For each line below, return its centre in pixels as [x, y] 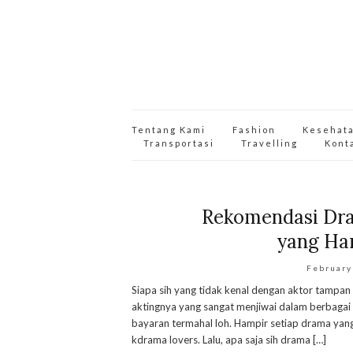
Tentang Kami [169, 130]
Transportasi [179, 143]
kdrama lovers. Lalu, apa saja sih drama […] [229, 340]
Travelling [269, 143]
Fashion [254, 130]
